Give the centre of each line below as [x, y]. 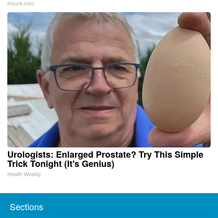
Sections [27, 206]
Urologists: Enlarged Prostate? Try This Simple [105, 154]
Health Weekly [24, 173]
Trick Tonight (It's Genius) [61, 163]
